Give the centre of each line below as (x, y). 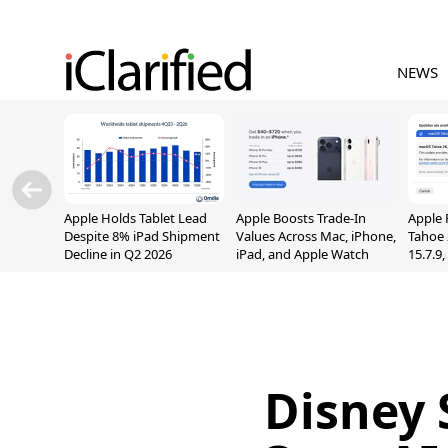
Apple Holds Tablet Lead (135, 218)
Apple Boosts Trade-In (301, 218)
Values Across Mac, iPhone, (316, 236)
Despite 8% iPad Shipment (142, 236)
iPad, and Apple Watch (302, 254)
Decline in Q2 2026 (118, 254)
